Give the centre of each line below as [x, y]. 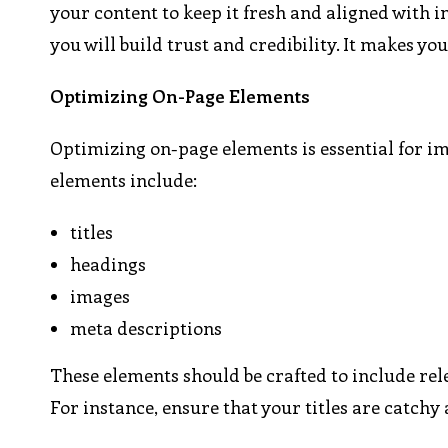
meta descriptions [146, 328]
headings [108, 264]
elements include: [124, 180]
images [100, 296]
